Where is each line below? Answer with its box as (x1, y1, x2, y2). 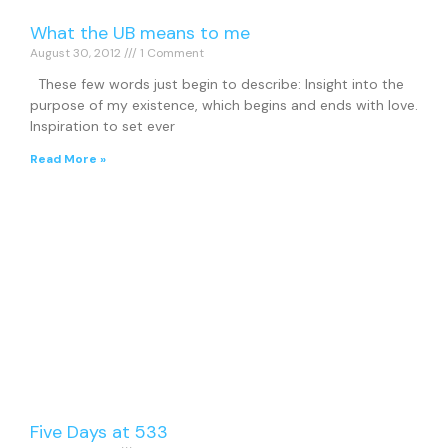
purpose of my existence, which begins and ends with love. (30, 96, 418, 115)
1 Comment (137, 45, 204, 62)
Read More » (30, 151, 106, 168)
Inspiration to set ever (30, 117, 175, 136)
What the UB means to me (30, 21, 250, 46)
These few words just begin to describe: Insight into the (30, 75, 404, 94)
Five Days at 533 (30, 420, 168, 445)
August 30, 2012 (30, 45, 124, 62)
